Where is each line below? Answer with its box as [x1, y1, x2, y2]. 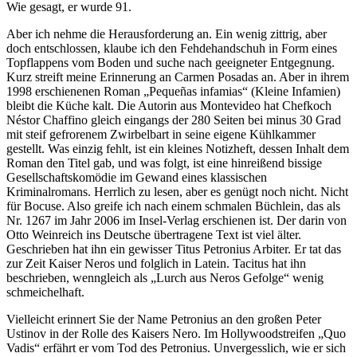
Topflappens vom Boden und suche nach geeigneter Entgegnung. [6, 56, 335, 70]
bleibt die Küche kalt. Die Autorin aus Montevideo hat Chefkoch [6, 99, 331, 113]
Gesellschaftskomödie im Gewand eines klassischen [6, 171, 267, 185]
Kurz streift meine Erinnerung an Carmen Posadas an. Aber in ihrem [6, 70, 349, 84]
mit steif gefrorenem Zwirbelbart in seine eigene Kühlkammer [6, 127, 316, 142]
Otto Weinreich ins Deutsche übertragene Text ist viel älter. [6, 228, 301, 242]
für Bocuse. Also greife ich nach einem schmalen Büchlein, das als [6, 199, 340, 214]
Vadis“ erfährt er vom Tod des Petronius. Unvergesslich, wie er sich [6, 341, 346, 355]
